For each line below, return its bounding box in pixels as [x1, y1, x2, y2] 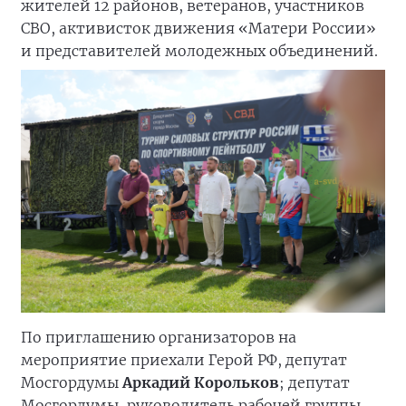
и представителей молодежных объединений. [21, 42, 378, 60]
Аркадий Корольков [122, 373, 279, 391]
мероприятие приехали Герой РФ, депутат [21, 351, 347, 369]
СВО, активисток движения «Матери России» [21, 19, 376, 37]
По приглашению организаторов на [21, 328, 296, 346]
